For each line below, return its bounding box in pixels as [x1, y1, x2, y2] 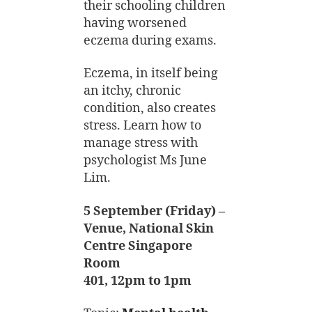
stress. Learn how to [84, 118, 201, 134]
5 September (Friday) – [84, 203, 225, 219]
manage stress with [84, 135, 198, 151]
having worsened [84, 15, 187, 31]
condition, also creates [84, 100, 216, 116]
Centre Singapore [84, 237, 192, 254]
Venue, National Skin [84, 220, 214, 237]
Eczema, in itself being [84, 65, 218, 81]
